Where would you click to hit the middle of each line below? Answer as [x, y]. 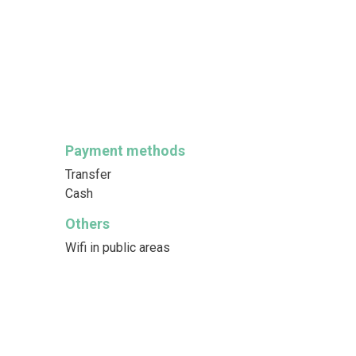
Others [87, 224]
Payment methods [125, 151]
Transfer [88, 174]
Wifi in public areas [117, 248]
